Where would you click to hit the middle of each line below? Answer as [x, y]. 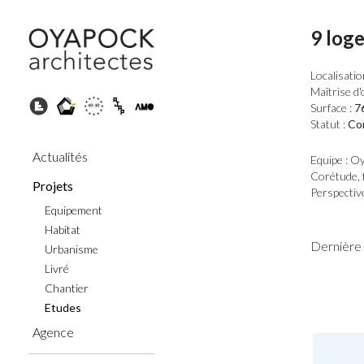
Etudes [63, 308]
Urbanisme [71, 249]
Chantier [67, 288]
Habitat [63, 230]
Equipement [74, 210]
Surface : [331, 108]
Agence [53, 332]
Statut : [328, 124]
